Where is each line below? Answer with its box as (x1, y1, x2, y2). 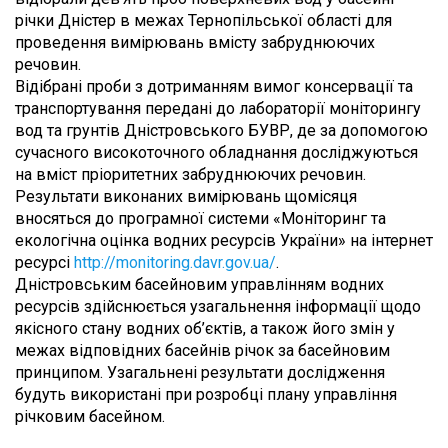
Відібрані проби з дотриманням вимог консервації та (15, 77, 413, 97)
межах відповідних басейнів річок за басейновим (15, 341, 390, 361)
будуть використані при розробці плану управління (15, 385, 397, 405)
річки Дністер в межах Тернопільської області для (15, 11, 392, 31)
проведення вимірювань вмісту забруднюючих (15, 33, 375, 53)
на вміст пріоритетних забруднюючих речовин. (15, 165, 366, 185)
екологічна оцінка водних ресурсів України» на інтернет (15, 231, 433, 251)
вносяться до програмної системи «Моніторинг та (15, 209, 386, 229)
